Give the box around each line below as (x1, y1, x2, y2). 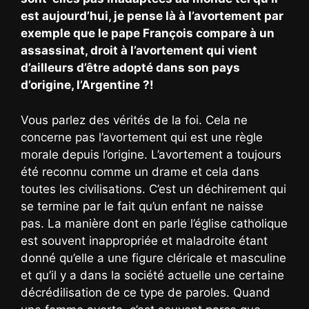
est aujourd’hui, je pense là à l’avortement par (21, 9, 283, 23)
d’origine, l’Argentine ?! (21, 78, 154, 92)
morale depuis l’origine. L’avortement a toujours (21, 147, 281, 161)
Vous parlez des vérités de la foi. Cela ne (21, 112, 248, 127)
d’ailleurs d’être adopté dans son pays (21, 61, 240, 75)
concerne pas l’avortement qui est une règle (21, 130, 263, 144)
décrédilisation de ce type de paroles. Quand (21, 285, 270, 299)
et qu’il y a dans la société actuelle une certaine (21, 268, 284, 282)
